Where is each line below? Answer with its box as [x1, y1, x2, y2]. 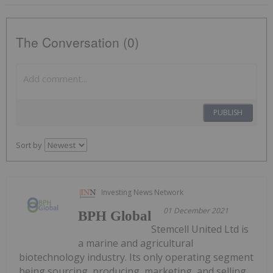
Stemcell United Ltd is [151, 222, 249, 236]
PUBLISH [213, 107, 243, 118]
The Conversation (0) [16, 32, 139, 51]
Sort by [16, 139, 42, 151]
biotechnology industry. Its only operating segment [19, 250, 253, 264]
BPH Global [78, 208, 152, 224]
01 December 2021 [163, 205, 229, 216]
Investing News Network [101, 186, 184, 197]
